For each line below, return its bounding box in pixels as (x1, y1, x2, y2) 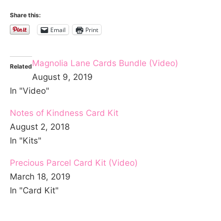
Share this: (10, 11, 41, 19)
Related (10, 63, 32, 71)
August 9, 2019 (32, 72, 93, 82)
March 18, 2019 (10, 172, 71, 182)
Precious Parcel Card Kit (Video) (10, 158, 138, 168)
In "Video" (10, 86, 49, 96)
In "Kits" (10, 136, 41, 146)
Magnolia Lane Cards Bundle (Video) (32, 58, 178, 69)
